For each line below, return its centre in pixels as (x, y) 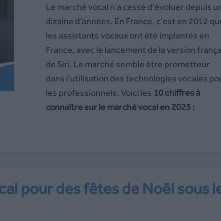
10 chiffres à (177, 92)
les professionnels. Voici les (99, 92)
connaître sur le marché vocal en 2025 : (120, 107)
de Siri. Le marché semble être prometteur (128, 64)
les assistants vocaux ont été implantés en (127, 35)
